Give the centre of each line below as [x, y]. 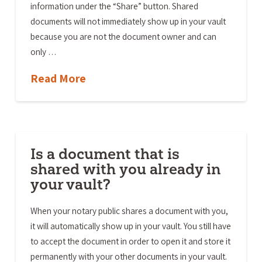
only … [43, 52]
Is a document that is [105, 154]
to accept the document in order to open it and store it [130, 241]
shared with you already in [125, 169]
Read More [58, 79]
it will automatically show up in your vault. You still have [130, 225]
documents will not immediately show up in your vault [128, 21]
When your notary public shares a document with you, [129, 210]
